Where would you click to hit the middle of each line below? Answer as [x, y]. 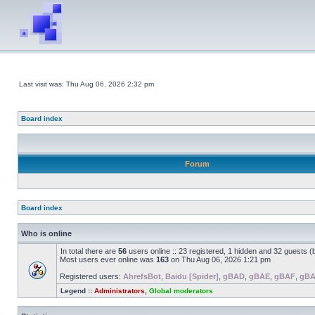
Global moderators [181, 291]
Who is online [46, 233]
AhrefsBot [142, 276]
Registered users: [91, 276]
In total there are [89, 251]
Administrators [120, 291]
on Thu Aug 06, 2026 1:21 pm [220, 259]
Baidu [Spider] [192, 276]
